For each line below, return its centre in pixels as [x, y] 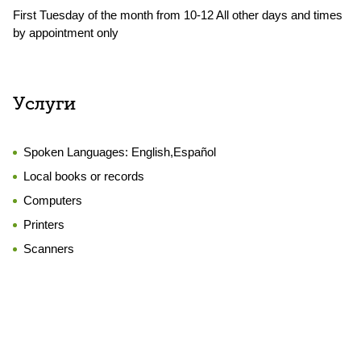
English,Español [174, 152]
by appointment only [66, 33]
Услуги [44, 105]
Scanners [49, 249]
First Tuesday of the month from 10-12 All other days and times [178, 15]
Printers [44, 224]
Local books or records [84, 176]
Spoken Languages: [77, 152]
